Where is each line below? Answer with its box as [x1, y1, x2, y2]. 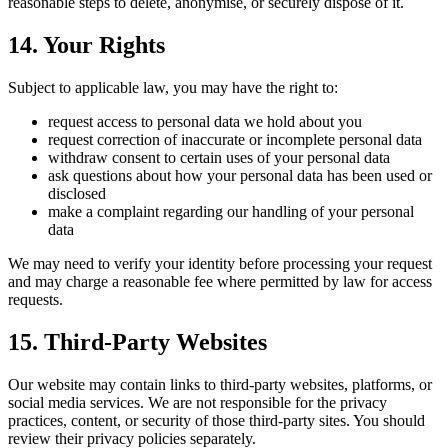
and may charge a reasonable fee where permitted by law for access [8, 273, 432, 291]
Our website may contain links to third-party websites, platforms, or [8, 376, 432, 393]
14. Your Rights [8, 32, 165, 59]
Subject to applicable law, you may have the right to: [8, 79, 338, 97]
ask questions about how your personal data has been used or [48, 167, 432, 185]
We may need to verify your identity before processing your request [8, 255, 432, 273]
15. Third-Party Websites [8, 329, 267, 356]
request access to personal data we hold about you [48, 113, 362, 131]
